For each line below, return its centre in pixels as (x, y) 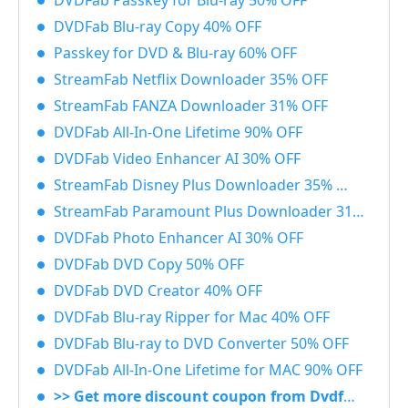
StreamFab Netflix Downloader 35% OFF (191, 80)
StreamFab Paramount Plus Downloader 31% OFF (203, 212)
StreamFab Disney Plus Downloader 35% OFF (195, 185)
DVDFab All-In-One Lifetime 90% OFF (178, 133)
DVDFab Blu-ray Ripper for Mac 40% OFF (192, 317)
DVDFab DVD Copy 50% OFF (149, 265)
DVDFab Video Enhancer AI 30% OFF (177, 159)
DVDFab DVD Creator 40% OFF (158, 291)
